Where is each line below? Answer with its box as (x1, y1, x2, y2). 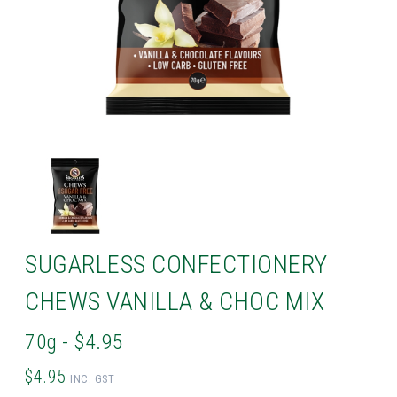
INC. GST (70, 372, 115, 386)
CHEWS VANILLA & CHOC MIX (25, 287, 325, 317)
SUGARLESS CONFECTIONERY (25, 250, 328, 280)
